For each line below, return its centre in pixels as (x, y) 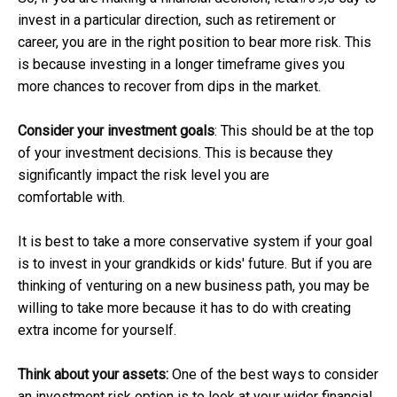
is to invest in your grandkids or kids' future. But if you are (195, 263)
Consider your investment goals (116, 130)
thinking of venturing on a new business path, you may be (194, 285)
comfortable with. (71, 197)
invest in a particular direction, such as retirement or (177, 19)
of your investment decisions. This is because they (175, 152)
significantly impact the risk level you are (144, 175)
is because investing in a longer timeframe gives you (181, 64)
